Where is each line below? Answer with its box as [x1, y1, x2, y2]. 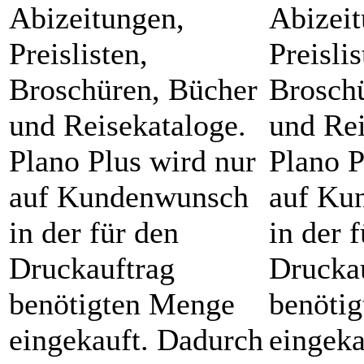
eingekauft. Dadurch [9, 322, 263, 357]
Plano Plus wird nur [9, 143, 256, 178]
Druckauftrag [9, 250, 175, 285]
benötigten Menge [9, 286, 235, 321]
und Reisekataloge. [9, 107, 246, 142]
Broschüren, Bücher [9, 71, 258, 106]
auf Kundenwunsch [9, 179, 249, 214]
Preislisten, [9, 36, 148, 71]
